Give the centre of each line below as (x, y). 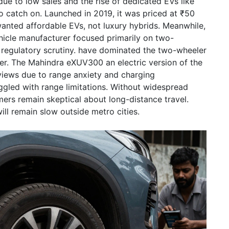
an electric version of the (154, 62)
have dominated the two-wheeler (141, 50)
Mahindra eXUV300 (66, 62)
